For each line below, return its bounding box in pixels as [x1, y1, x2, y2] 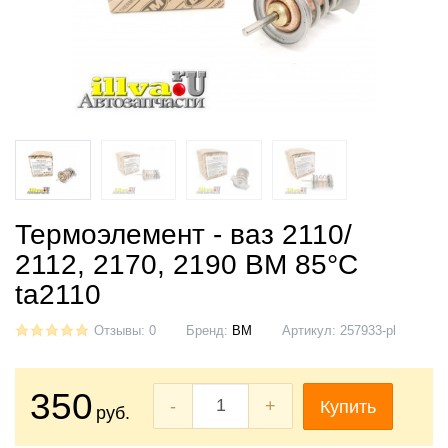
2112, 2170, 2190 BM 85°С [15, 248, 358, 280]
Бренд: [186, 323, 232, 338]
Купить [320, 397, 376, 418]
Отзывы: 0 [94, 323, 156, 338]
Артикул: [282, 323, 340, 338]
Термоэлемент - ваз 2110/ [15, 218, 352, 250]
